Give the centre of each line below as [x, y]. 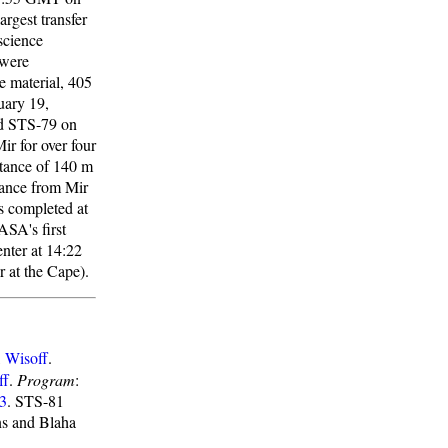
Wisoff [26, 357]
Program [46, 379]
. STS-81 [35, 400]
